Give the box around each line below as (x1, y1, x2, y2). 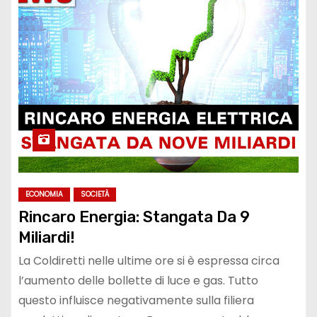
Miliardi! (18, 227, 75, 247)
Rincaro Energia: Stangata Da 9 (18, 207, 250, 226)
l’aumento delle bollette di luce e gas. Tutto (18, 272, 258, 289)
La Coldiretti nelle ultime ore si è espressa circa (18, 252, 279, 269)
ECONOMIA (25, 188, 63, 200)
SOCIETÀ (81, 188, 109, 200)
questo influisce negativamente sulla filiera (18, 292, 254, 309)
